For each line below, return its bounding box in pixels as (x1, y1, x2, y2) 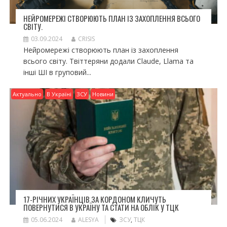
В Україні (46, 90, 71, 98)
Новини (92, 90, 113, 98)
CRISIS (78, 34, 95, 44)
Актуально (12, 90, 42, 98)
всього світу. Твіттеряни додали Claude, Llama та (23, 56, 194, 66)
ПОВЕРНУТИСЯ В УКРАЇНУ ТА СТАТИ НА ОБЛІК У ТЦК (23, 201, 179, 213)
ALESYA (78, 215, 99, 224)
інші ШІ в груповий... (23, 67, 91, 78)
